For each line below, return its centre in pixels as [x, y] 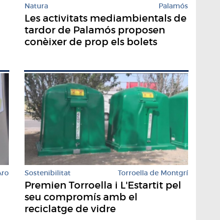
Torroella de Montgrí [153, 173]
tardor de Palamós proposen [95, 30]
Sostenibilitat [48, 173]
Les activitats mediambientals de [106, 18]
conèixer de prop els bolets [91, 41]
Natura [36, 6]
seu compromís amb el [81, 197]
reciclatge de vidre [70, 209]
